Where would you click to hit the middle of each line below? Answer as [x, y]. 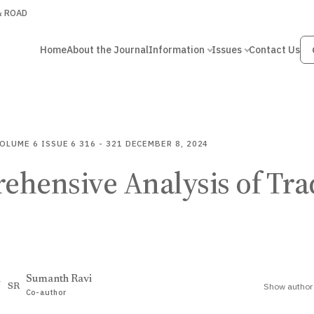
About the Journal [107, 50]
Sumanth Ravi [59, 279]
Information [176, 50]
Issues [226, 50]
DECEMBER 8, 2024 [167, 143]
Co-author [46, 292]
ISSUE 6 [59, 143]
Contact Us [274, 50]
